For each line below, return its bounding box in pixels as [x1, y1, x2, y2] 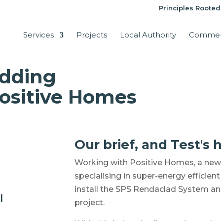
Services [23, 30, 54, 39]
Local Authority [120, 30, 176, 39]
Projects [76, 30, 107, 39]
